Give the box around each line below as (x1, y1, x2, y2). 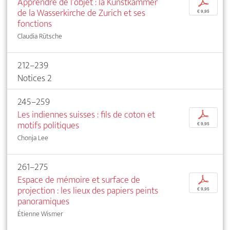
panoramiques (17, 194, 69, 210)
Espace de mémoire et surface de (17, 172, 140, 188)
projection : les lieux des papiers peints (17, 183, 158, 199)
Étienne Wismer (17, 208, 63, 220)
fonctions (17, 16, 52, 32)
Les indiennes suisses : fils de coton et (17, 107, 155, 123)
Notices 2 (17, 70, 52, 87)
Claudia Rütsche (17, 30, 62, 43)
